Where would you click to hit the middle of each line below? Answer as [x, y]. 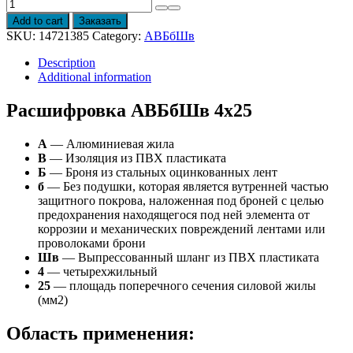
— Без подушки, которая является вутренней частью [186, 187]
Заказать [100, 21]
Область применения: [100, 334]
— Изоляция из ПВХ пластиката [136, 158]
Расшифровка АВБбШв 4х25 [129, 111]
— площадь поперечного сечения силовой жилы [183, 286]
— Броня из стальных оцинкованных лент [162, 173]
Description [67, 63]
